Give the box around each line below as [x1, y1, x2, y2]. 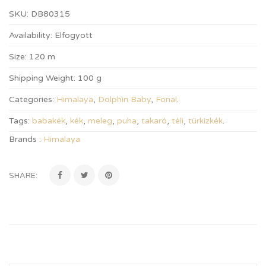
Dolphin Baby [98, 94, 151, 104]
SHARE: [9, 171, 37, 180]
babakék [32, 116, 65, 126]
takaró [141, 116, 167, 126]
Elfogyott [55, 30, 93, 40]
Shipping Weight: [9, 73, 75, 83]
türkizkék [188, 116, 223, 126]
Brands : [9, 134, 43, 144]
